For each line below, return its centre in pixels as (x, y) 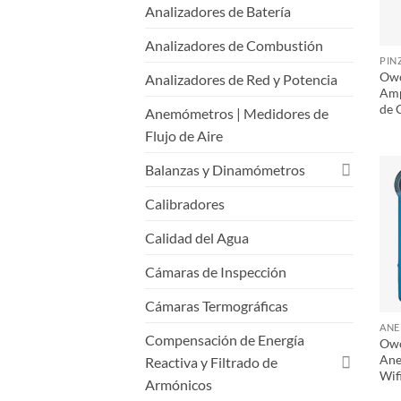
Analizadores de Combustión (234, 45)
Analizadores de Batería (218, 11)
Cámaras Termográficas (217, 305)
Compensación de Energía (225, 339)
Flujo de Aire (184, 135)
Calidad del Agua (197, 237)
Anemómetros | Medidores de (237, 113)
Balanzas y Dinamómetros (225, 169)
